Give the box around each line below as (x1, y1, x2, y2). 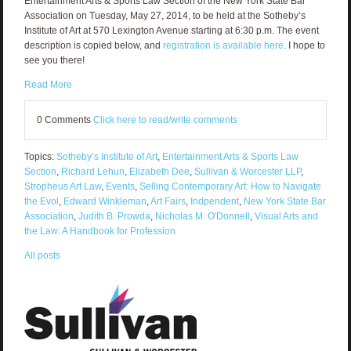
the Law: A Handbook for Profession (24, 226, 175, 237)
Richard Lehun (60, 166, 125, 178)
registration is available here (162, 40, 284, 52)
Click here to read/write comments (92, 114, 237, 126)
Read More (24, 79, 72, 91)
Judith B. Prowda (78, 211, 150, 223)
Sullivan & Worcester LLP (194, 166, 301, 178)
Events (105, 181, 135, 193)
